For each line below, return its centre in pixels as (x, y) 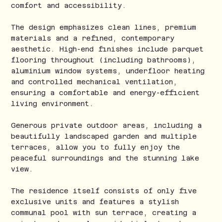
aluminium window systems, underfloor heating (108, 71)
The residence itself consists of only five (104, 191)
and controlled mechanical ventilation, (94, 82)
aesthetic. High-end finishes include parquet (108, 49)
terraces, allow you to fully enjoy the (96, 147)
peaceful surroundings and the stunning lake (105, 158)
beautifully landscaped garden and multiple (104, 137)
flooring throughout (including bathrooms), (104, 60)
